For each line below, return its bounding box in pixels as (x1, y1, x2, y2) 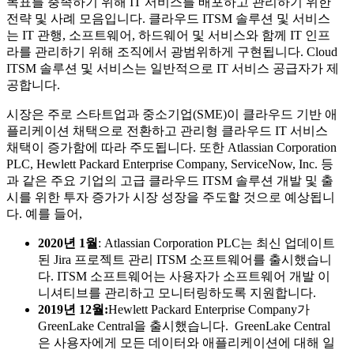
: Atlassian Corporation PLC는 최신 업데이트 (98, 235, 335, 250)
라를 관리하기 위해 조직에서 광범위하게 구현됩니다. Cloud (6, 44, 337, 58)
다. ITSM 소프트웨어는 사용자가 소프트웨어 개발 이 (38, 269, 330, 283)
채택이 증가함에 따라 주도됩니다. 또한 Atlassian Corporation (6, 140, 337, 154)
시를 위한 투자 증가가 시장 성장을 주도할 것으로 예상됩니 (6, 190, 335, 204)
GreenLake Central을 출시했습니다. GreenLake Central (38, 318, 330, 333)
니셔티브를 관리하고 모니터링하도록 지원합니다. (38, 285, 316, 299)
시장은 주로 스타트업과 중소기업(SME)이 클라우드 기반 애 (6, 107, 337, 121)
